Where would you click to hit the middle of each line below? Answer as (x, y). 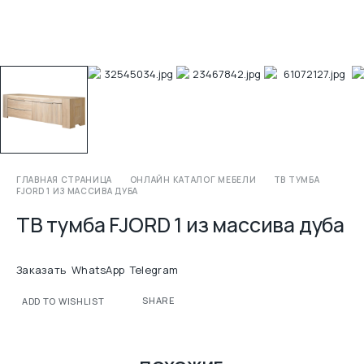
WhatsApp (98, 270)
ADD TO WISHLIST (63, 301)
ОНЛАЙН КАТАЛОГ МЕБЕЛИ (193, 180)
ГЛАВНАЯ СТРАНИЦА (65, 180)
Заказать (41, 270)
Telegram (154, 270)
